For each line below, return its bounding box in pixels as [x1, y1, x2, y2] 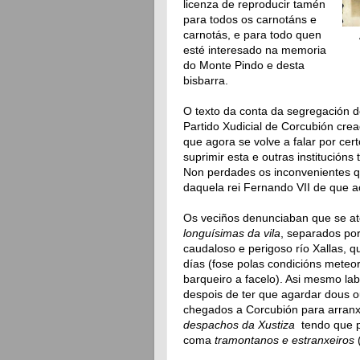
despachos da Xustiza [183, 317, 295, 331]
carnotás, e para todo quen [183, 27, 321, 41]
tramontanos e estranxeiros [215, 333, 354, 346]
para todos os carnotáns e [183, 12, 317, 26]
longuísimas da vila [183, 226, 280, 239]
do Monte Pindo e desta [183, 58, 305, 72]
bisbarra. [183, 73, 228, 87]
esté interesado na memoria [183, 43, 326, 56]
